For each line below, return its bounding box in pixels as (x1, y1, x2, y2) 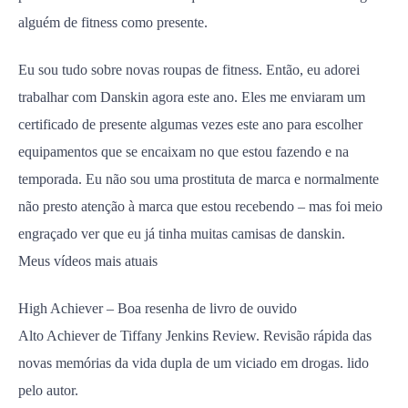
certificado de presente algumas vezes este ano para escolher (18, 117, 362, 132)
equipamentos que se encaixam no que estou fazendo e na (18, 144, 349, 159)
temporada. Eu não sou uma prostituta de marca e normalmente (18, 171, 379, 187)
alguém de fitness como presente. (18, 15, 208, 30)
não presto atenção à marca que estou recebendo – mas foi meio (18, 199, 382, 214)
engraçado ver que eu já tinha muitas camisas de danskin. (18, 226, 345, 241)
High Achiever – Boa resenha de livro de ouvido (18, 301, 297, 316)
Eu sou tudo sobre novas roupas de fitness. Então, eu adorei (18, 62, 360, 77)
